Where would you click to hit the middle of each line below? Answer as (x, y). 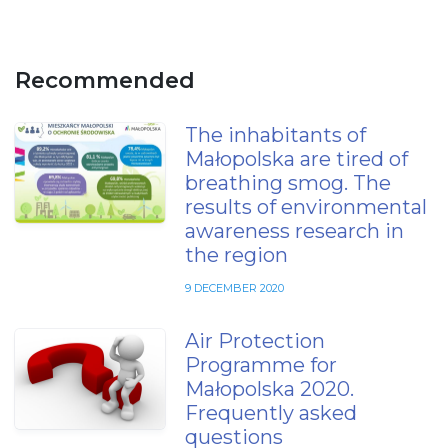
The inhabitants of (275, 134)
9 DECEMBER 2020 (234, 287)
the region (236, 254)
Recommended (105, 79)
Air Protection (255, 340)
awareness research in (294, 230)
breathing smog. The (288, 182)
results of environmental (306, 206)
